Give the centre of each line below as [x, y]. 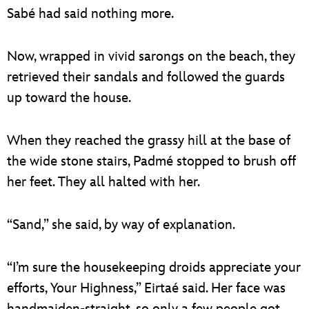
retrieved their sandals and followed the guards [146, 77]
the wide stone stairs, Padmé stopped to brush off [151, 161]
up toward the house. [69, 98]
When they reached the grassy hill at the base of [149, 140]
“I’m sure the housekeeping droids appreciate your [154, 267]
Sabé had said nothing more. [90, 13]
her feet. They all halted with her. [103, 182]
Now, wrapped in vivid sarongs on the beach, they [151, 56]
